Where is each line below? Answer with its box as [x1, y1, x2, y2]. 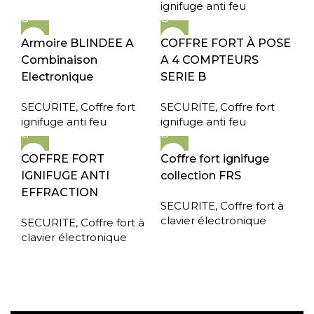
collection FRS [161, 169, 241, 182]
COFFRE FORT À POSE [161, 36, 291, 50]
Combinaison [21, 53, 97, 67]
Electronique [21, 70, 93, 83]
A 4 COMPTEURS [161, 53, 259, 67]
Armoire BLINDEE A [21, 36, 134, 50]
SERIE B [161, 70, 206, 83]
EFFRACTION [21, 186, 98, 199]
